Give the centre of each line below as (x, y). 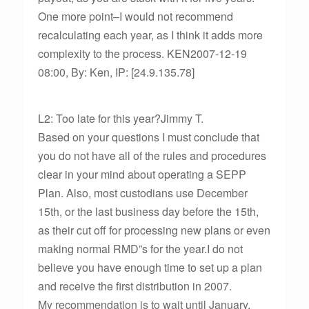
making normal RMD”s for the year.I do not (140, 249)
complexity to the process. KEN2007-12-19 (142, 53)
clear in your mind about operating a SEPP (142, 174)
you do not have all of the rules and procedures (152, 156)
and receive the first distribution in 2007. (135, 286)
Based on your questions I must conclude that (149, 137)
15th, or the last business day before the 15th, (148, 211)
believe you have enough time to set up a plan (150, 267)
